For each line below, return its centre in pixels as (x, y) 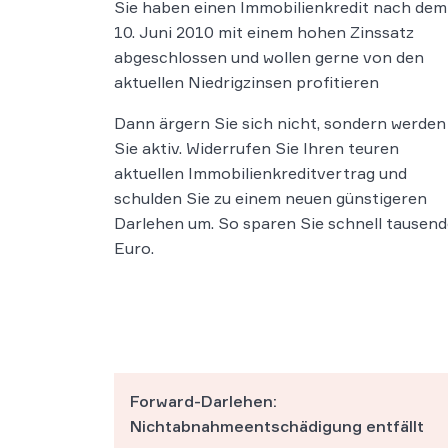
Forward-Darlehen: (203, 401)
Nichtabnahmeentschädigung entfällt (277, 426)
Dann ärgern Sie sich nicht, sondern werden (280, 123)
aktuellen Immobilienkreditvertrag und (260, 173)
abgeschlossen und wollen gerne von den (269, 57)
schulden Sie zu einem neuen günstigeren (270, 198)
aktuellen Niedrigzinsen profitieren (246, 82)
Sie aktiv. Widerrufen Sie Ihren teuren (256, 148)
